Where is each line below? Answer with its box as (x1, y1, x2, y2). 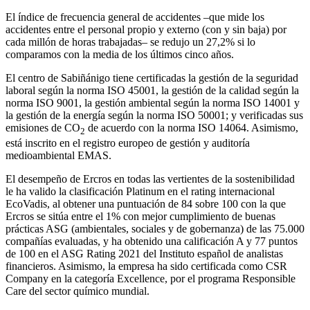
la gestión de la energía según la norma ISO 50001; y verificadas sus (6, 109, 303, 121)
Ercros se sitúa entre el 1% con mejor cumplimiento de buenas (6, 210, 275, 222)
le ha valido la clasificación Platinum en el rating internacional (6, 185, 275, 197)
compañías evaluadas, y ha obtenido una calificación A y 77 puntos (6, 235, 298, 247)
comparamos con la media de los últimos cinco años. (6, 48, 234, 60)
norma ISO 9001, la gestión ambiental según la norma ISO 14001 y (6, 96, 300, 109)
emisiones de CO (6, 121, 80, 134)
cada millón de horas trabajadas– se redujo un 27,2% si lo (6, 35, 255, 48)
